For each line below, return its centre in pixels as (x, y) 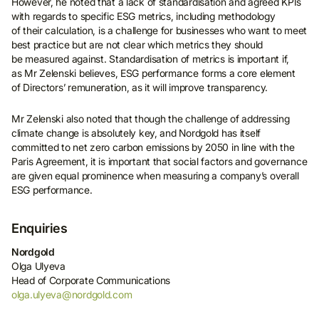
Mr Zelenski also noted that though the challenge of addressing (151, 119)
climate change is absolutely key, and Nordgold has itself (136, 133)
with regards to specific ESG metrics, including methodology (143, 16)
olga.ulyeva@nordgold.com (72, 294)
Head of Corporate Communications (91, 280)
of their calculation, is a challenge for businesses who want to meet (159, 30)
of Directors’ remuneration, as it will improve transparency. (140, 87)
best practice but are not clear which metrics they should (137, 45)
